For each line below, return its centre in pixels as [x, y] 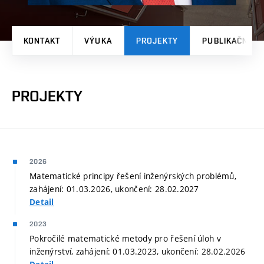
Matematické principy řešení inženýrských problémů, [133, 176]
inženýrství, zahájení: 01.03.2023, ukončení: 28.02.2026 [138, 251]
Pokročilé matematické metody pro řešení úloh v [125, 238]
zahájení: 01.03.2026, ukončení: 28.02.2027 [114, 189]
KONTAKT [42, 40]
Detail [42, 202]
